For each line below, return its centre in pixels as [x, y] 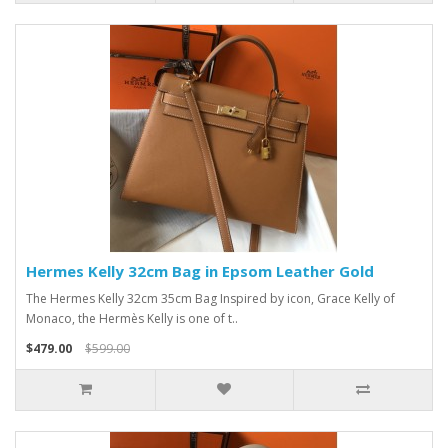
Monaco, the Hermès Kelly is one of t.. [132, 318]
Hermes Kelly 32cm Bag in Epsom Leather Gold [200, 271]
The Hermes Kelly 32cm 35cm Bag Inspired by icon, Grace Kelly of [210, 298]
